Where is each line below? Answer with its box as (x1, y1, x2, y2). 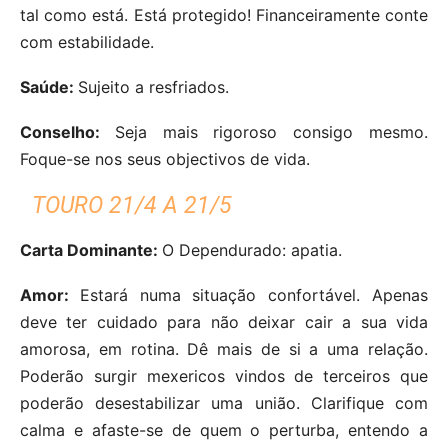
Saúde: (20, 76, 78, 97)
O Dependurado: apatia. (162, 239, 342, 260)
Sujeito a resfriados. (78, 76, 229, 97)
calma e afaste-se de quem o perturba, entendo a (20, 419, 428, 440)
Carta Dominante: (20, 239, 162, 260)
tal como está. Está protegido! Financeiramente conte (20, 4, 428, 25)
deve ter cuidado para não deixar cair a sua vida (20, 311, 428, 332)
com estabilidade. (20, 31, 154, 52)
